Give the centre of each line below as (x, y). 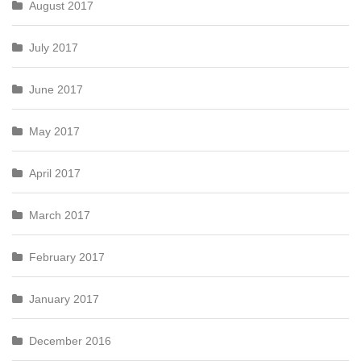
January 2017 (64, 299)
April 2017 (55, 173)
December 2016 (70, 341)
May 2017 (54, 131)
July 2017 (54, 48)
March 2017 (60, 215)
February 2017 (67, 257)
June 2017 (56, 89)
